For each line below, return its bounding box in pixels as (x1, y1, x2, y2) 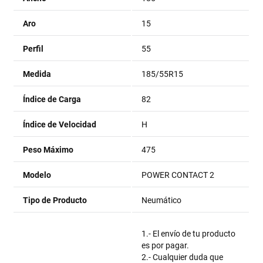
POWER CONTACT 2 (141, 170, 215, 180)
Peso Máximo (23, 145, 74, 154)
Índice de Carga (23, 95, 82, 104)
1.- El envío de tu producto (141, 229, 236, 238)
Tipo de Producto (23, 195, 87, 205)
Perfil (23, 44, 44, 53)
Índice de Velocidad (23, 120, 97, 129)
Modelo (23, 170, 52, 180)
